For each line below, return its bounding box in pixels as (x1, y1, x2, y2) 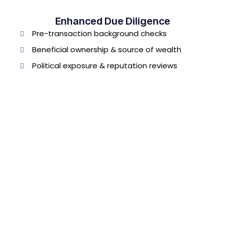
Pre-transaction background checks (32, 28, 167, 39)
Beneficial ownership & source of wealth (32, 44, 182, 55)
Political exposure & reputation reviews (32, 60, 178, 71)
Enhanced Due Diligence (55, 15, 170, 28)
